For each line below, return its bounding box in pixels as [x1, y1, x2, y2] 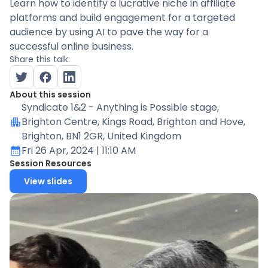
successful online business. [10, 39, 133, 53]
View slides [24, 175, 72, 187]
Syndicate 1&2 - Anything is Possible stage [22, 100, 217, 114]
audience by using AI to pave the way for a [10, 25, 208, 39]
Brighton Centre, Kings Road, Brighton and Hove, [22, 115, 245, 129]
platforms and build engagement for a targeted [10, 11, 235, 25]
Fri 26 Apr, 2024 [22, 144, 94, 157]
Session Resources [10, 157, 92, 169]
